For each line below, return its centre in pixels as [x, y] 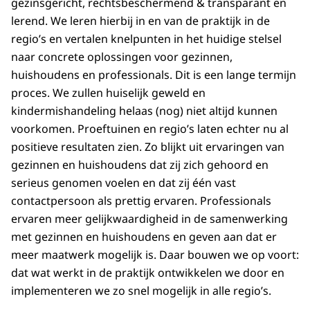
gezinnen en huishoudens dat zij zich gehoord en [140, 165]
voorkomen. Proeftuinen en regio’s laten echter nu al [150, 129]
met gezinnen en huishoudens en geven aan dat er [144, 237]
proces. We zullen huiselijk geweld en [108, 93]
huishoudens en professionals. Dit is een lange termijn [154, 75]
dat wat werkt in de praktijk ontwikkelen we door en [148, 273]
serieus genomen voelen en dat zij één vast [124, 183]
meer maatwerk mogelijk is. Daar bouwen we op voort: [155, 255]
